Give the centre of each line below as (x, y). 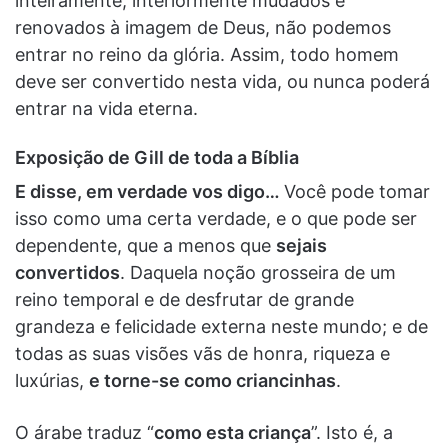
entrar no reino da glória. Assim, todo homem (207, 54)
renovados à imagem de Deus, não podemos (203, 27)
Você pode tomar (357, 191)
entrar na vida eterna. (109, 108)
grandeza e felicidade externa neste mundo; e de (221, 326)
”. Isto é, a (352, 432)
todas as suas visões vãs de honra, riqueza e (202, 353)
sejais (301, 245)
